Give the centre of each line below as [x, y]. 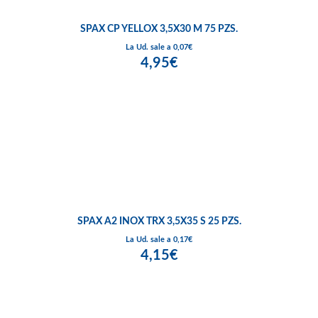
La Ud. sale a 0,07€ [159, 47]
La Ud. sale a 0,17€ [159, 239]
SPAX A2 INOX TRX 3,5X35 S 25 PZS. [159, 221]
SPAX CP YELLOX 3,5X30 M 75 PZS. [159, 29]
